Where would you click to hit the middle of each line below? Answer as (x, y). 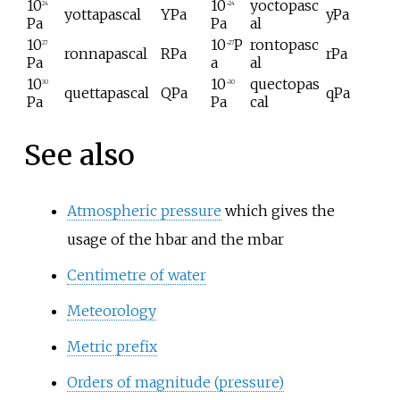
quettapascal (107, 93)
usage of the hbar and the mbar (175, 240)
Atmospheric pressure (144, 211)
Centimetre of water (136, 275)
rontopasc (284, 45)
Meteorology (111, 311)
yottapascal (103, 15)
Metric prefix (112, 347)
